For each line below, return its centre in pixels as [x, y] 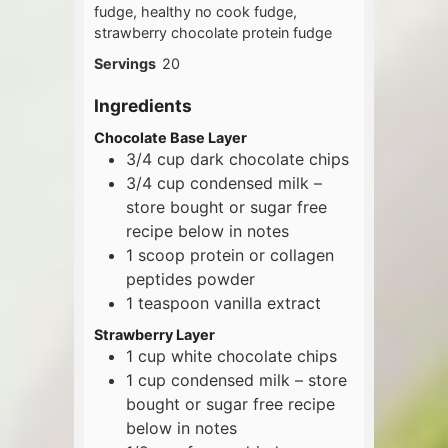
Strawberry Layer [154, 335]
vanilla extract [267, 302]
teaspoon [173, 302]
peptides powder [190, 278]
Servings [125, 64]
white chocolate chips [254, 356]
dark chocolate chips [269, 158]
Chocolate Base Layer [170, 137]
